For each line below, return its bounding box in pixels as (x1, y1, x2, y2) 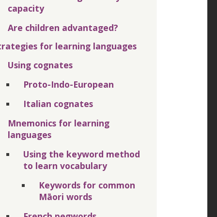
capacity (8, 2, 44, 14)
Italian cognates (23, 97, 93, 109)
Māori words (39, 190, 92, 202)
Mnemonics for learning (8, 117, 109, 129)
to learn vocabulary (23, 159, 107, 171)
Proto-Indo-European (23, 78, 114, 90)
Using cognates (8, 59, 73, 71)
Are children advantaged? (8, 21, 118, 33)
